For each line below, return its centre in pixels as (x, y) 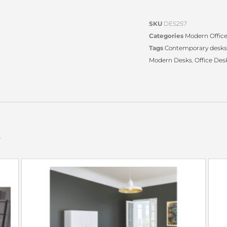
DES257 (175, 24)
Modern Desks (171, 60)
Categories (166, 36)
